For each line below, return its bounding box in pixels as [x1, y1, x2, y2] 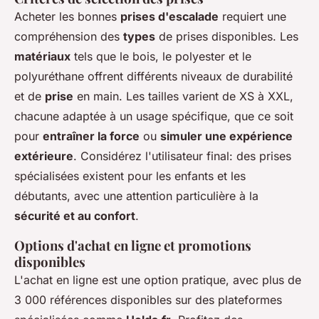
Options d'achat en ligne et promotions [14, 236, 251, 255]
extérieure [14, 149, 73, 164]
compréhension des [14, 29, 123, 44]
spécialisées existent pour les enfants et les [14, 169, 246, 184]
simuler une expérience [160, 129, 293, 144]
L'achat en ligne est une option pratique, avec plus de [14, 273, 301, 288]
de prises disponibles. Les [155, 29, 298, 44]
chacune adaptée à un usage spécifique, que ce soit [14, 109, 293, 124]
